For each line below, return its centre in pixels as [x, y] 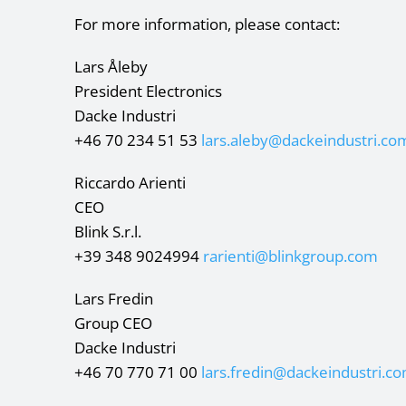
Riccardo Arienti [130, 182]
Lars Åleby [111, 66]
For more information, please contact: [207, 24]
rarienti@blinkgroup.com [290, 256]
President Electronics [148, 91]
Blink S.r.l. [108, 231]
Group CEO [113, 323]
